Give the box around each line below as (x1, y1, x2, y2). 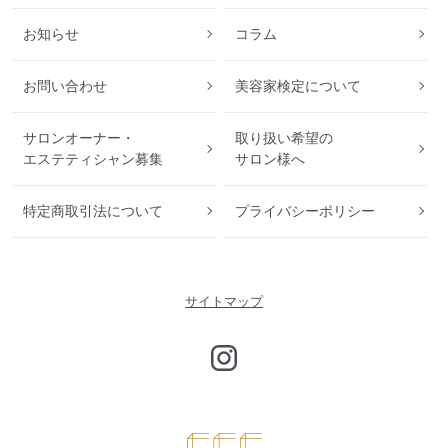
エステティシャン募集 (23, 150, 163, 167)
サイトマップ (185, 293, 263, 309)
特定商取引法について (23, 202, 163, 219)
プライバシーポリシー (234, 202, 375, 219)
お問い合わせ (23, 77, 107, 94)
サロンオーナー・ (23, 129, 135, 146)
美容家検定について (234, 77, 361, 94)
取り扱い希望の (234, 129, 333, 146)
